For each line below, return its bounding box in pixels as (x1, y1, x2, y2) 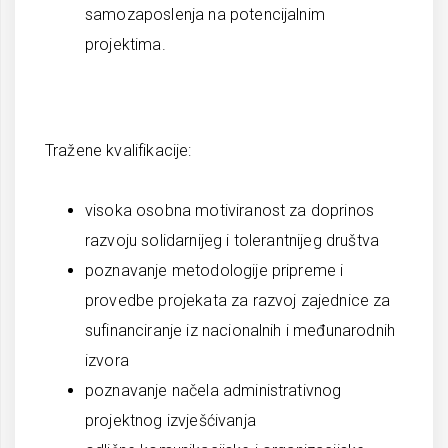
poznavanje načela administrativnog (85, 381, 342, 400)
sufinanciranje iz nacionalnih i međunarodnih (85, 321, 396, 340)
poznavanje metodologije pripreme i (85, 261, 344, 280)
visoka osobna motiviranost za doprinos (85, 201, 375, 220)
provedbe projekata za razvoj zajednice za (85, 291, 391, 310)
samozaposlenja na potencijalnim (85, 5, 325, 24)
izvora (85, 351, 129, 370)
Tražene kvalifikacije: (45, 141, 192, 160)
